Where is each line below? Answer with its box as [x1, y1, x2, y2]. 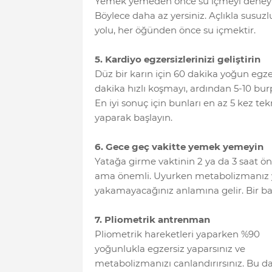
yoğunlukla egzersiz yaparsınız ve [94, 242, 245, 254]
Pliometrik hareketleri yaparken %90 [94, 228, 260, 240]
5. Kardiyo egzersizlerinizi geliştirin [94, 53, 260, 65]
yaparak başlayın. [94, 111, 172, 123]
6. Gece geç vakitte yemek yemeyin [94, 140, 263, 152]
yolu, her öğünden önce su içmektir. [94, 24, 256, 36]
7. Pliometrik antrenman [94, 213, 210, 225]
